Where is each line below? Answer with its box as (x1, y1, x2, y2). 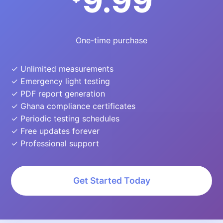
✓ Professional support (11, 138, 99, 148)
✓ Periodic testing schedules (11, 113, 119, 123)
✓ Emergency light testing (11, 76, 110, 86)
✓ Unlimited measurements (11, 64, 113, 74)
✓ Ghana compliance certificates (11, 101, 135, 111)
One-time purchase (76, 35, 147, 45)
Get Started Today (73, 175, 150, 186)
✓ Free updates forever (11, 126, 100, 136)
